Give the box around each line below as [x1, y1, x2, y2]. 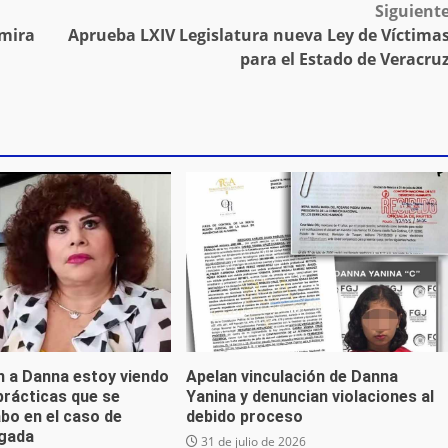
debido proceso [185, 407, 303, 427]
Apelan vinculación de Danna [185, 367, 398, 387]
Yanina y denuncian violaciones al [185, 387, 434, 407]
